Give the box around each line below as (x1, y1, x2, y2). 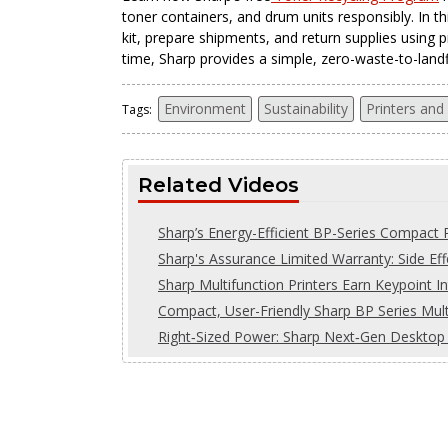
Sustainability (264, 98, 348, 118)
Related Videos (138, 172, 299, 197)
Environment (164, 98, 246, 118)
